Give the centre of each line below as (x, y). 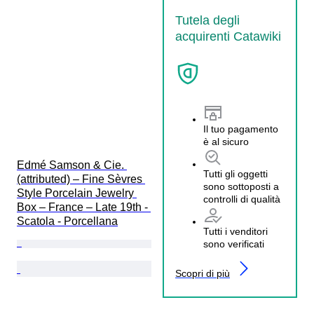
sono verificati (234, 244)
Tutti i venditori (235, 232)
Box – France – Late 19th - (84, 207)
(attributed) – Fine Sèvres (81, 179)
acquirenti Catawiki (228, 36)
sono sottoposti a (241, 187)
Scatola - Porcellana (67, 221)
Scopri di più (203, 274)
